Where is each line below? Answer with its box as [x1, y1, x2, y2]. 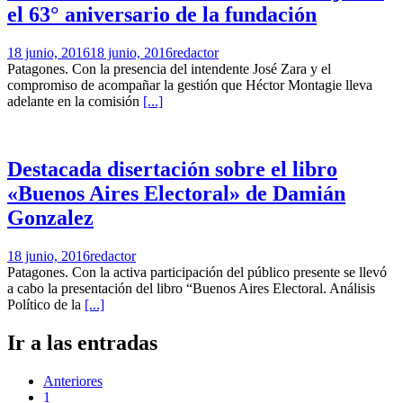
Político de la [7, 297, 85, 313]
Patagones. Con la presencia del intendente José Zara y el [7, 60, 331, 76]
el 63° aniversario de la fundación [7, 2, 317, 26]
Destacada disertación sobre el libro [7, 157, 337, 182]
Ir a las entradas [7, 331, 157, 355]
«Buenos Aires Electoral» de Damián [7, 182, 345, 206]
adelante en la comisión [7, 93, 143, 109]
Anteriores [43, 373, 103, 390]
